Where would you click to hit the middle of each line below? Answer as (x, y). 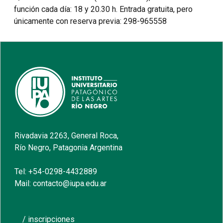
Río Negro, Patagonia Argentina (69, 148)
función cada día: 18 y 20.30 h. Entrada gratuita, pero (103, 9)
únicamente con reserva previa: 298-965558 (90, 21)
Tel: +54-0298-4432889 (56, 172)
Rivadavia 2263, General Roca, (67, 136)
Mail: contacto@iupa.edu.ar (61, 184)
